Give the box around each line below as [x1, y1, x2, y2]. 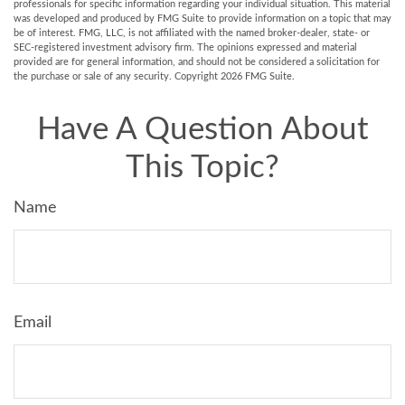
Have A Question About [36, 114, 369, 146]
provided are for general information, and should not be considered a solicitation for [14, 57, 380, 67]
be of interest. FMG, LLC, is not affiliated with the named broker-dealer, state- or [14, 28, 370, 38]
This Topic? [126, 152, 279, 184]
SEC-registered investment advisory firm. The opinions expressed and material [14, 42, 357, 52]
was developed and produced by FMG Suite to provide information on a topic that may [14, 14, 391, 24]
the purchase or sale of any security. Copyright [14, 71, 221, 81]
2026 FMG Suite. [221, 71, 295, 81]
